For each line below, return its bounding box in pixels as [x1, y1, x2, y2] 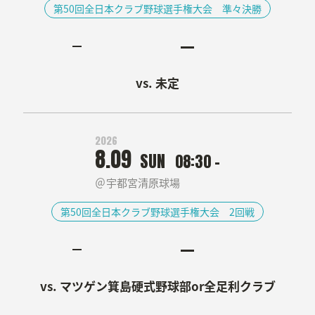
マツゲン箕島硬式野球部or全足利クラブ [59, 277, 276, 295]
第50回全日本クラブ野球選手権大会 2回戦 [60, 205, 255, 219]
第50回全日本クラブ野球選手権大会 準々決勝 [53, 1, 262, 15]
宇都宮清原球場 [106, 175, 180, 190]
